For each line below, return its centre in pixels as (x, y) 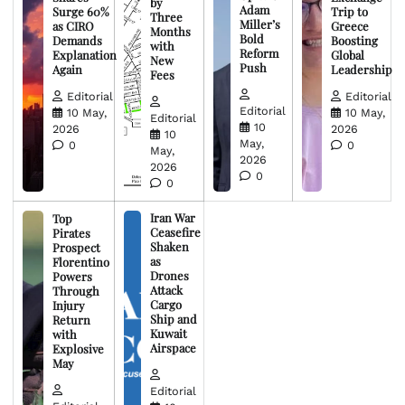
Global (348, 54)
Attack (167, 289)
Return (71, 319)
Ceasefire (176, 231)
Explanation (84, 54)
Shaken (170, 246)
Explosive (78, 348)
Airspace (174, 347)
